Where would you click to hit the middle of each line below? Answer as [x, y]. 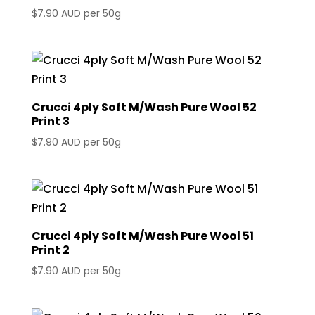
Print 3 [50, 121]
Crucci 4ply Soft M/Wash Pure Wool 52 [144, 107]
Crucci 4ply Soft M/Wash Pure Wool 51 [142, 236]
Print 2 [50, 250]
